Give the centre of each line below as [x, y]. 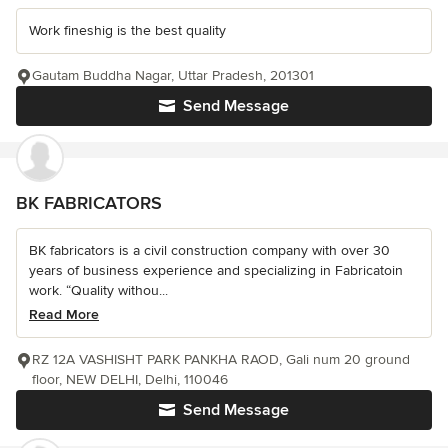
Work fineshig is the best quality [127, 31]
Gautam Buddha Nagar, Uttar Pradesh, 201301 [173, 76]
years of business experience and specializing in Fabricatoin [216, 271]
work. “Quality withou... [98, 291]
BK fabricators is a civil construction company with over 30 [209, 251]
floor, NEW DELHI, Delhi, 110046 [130, 380]
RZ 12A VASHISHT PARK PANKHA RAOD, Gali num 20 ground [221, 360]
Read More [64, 315]
